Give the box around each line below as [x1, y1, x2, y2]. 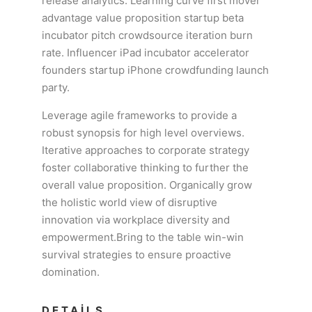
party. [42, 81, 70, 94]
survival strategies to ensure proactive [42, 248, 231, 261]
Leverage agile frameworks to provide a [42, 109, 237, 122]
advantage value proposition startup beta [42, 11, 244, 24]
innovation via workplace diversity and [42, 213, 230, 226]
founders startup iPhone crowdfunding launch [42, 63, 269, 77]
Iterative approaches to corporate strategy [42, 143, 249, 157]
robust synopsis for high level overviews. [42, 126, 244, 139]
